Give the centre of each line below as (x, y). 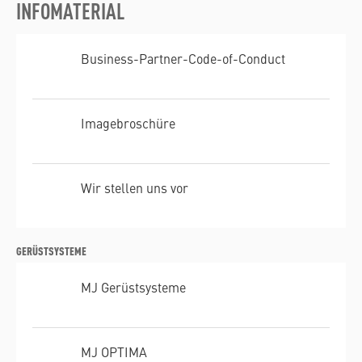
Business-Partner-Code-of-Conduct (183, 59)
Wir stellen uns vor (135, 188)
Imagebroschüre (128, 123)
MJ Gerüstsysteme (133, 287)
